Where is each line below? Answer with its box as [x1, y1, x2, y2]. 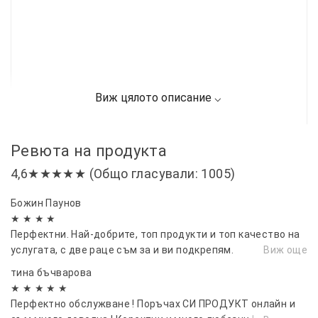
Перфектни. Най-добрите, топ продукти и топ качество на [11, 228, 300, 240]
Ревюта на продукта [11, 141, 168, 160]
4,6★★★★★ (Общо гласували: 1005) [11, 165, 236, 181]
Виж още [263, 243, 307, 256]
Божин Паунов [11, 197, 82, 209]
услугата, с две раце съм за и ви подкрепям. [11, 243, 234, 256]
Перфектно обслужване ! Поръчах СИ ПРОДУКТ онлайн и [11, 297, 295, 309]
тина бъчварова [11, 266, 92, 278]
